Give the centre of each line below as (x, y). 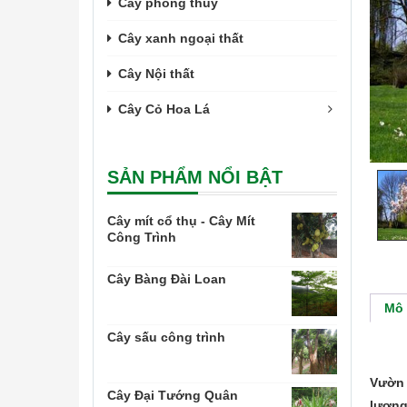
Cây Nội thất (156, 74)
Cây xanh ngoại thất (181, 38)
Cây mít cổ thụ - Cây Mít (181, 221)
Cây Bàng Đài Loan (167, 279)
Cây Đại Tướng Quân (173, 395)
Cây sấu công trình (166, 337)
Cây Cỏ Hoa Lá (164, 109)
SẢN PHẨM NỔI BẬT (195, 177)
